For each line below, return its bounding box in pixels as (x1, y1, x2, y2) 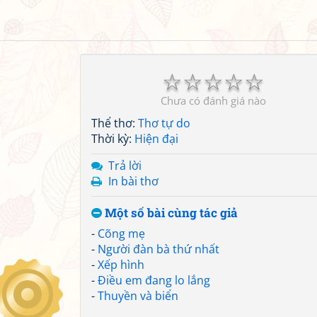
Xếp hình (98, 257, 144, 272)
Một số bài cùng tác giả (102, 204, 238, 221)
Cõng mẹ (98, 226, 145, 241)
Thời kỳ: (91, 131, 134, 146)
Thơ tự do (138, 115, 190, 131)
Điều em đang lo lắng (98, 272, 210, 288)
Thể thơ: (91, 115, 138, 131)
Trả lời (108, 158, 142, 173)
